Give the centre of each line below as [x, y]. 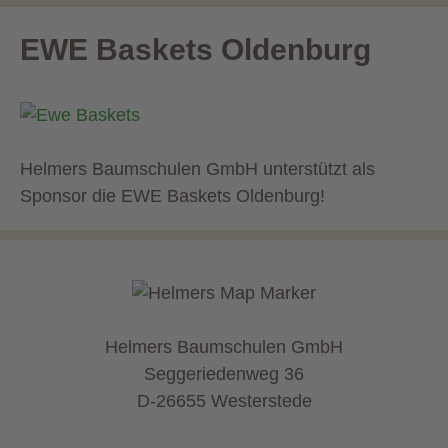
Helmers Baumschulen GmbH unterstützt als [197, 169]
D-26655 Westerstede [224, 401]
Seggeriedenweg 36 [224, 374]
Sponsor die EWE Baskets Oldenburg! [172, 196]
